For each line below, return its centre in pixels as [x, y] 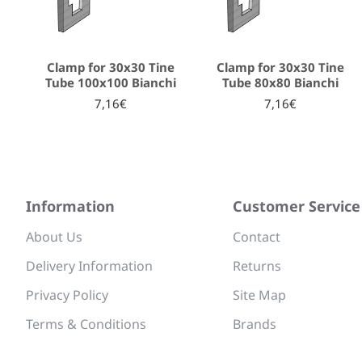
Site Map [259, 295]
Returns [257, 266]
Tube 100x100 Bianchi [110, 82]
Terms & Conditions [86, 324]
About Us [54, 237]
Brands [255, 324]
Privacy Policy [67, 295]
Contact [257, 237]
